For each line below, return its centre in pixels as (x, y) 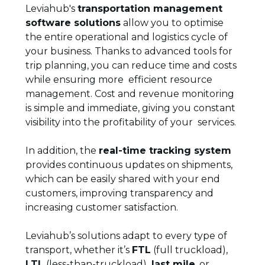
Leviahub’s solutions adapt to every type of (126, 236)
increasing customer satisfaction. (101, 207)
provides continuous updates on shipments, (129, 165)
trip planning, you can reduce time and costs (131, 65)
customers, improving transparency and (119, 193)
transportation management (150, 9)
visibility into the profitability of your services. (130, 122)
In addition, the (62, 151)
